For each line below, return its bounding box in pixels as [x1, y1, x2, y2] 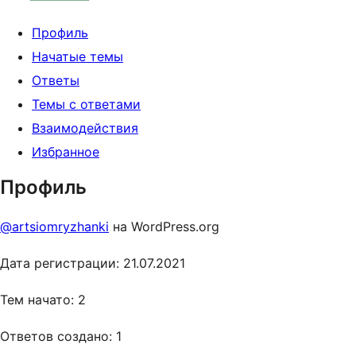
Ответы [32, 72, 79, 88]
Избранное [32, 144, 99, 160]
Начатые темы [32, 48, 123, 64]
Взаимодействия [32, 120, 138, 136]
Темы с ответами [32, 96, 141, 112]
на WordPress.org [109, 219, 219, 234]
